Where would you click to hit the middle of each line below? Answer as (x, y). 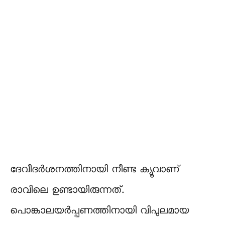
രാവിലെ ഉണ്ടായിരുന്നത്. (67, 191)
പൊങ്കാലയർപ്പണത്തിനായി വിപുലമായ (99, 211)
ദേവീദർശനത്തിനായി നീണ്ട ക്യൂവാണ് (95, 170)
